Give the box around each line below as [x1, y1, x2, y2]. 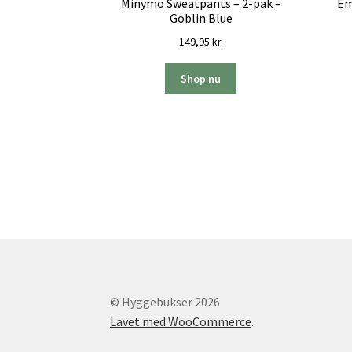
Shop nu [181, 71, 222, 86]
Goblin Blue [169, 10, 233, 27]
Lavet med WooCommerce [110, 313, 252, 329]
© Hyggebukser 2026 [110, 293, 221, 310]
